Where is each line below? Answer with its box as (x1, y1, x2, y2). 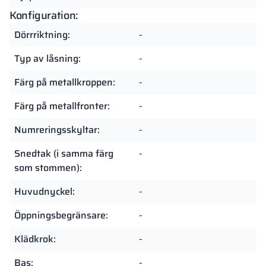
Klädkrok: (14, 231, 56, 246)
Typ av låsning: (14, 50, 81, 66)
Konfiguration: (9, 7, 78, 24)
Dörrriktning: (14, 27, 70, 42)
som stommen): (14, 160, 82, 175)
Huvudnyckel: (14, 183, 75, 199)
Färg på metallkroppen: (14, 74, 115, 90)
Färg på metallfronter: (14, 98, 110, 113)
